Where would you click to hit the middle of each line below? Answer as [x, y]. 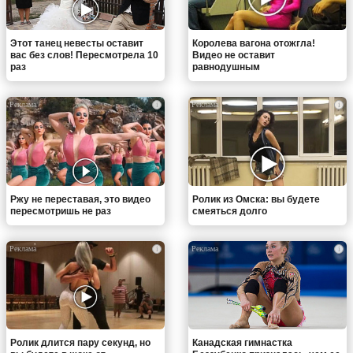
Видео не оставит [234, 56]
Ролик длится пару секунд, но [80, 343]
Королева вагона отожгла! [254, 44]
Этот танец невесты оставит [77, 44]
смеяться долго [230, 211]
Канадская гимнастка [242, 343]
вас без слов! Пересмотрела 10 [84, 56]
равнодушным [226, 67]
